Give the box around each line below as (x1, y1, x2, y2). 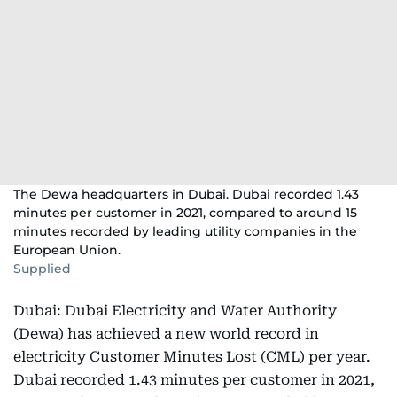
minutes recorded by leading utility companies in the (13, 223, 357, 239)
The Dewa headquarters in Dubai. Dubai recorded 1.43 (13, 186, 359, 202)
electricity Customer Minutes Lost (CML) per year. (13, 348, 370, 365)
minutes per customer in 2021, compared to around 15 (13, 205, 357, 221)
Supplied (13, 261, 71, 276)
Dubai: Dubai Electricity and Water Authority (13, 302, 337, 319)
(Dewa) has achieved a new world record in (13, 325, 319, 342)
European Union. (13, 242, 121, 258)
